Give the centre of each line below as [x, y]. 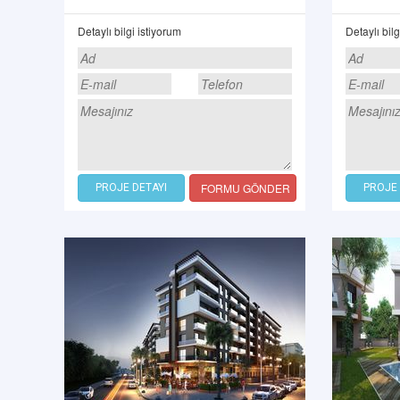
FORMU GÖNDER [246, 188]
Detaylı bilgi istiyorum [129, 31]
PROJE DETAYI [131, 187]
